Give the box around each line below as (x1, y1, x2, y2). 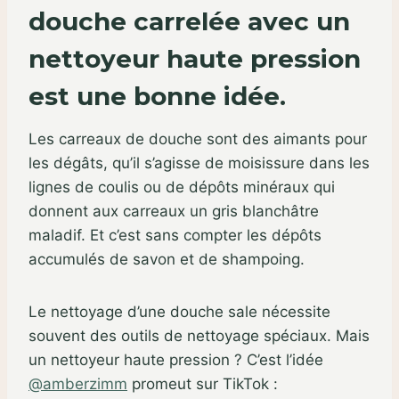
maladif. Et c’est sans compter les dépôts (28, 225, 322, 244)
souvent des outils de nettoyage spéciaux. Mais (28, 326, 370, 345)
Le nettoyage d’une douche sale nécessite (28, 302, 330, 321)
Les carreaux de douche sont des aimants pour (28, 129, 367, 148)
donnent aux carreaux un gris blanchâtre (28, 201, 319, 220)
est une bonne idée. (28, 80, 286, 111)
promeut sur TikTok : (127, 374, 278, 393)
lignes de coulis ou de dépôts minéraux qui (28, 177, 335, 196)
